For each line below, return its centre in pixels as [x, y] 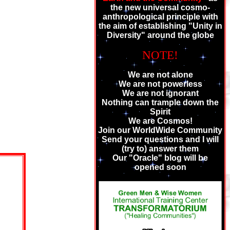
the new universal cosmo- [160, 7]
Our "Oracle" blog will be [160, 158]
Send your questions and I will [160, 139]
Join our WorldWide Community [160, 130]
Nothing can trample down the [160, 102]
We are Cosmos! [160, 121]
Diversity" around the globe [160, 35]
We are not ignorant [160, 93]
